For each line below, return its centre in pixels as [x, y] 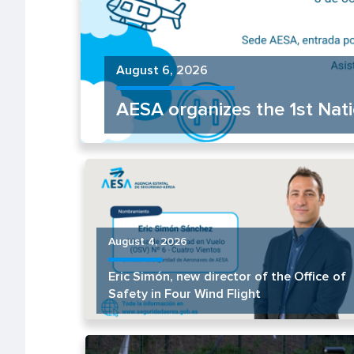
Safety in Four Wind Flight [184, 294]
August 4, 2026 [147, 242]
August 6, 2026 [162, 70]
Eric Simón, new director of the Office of [227, 277]
